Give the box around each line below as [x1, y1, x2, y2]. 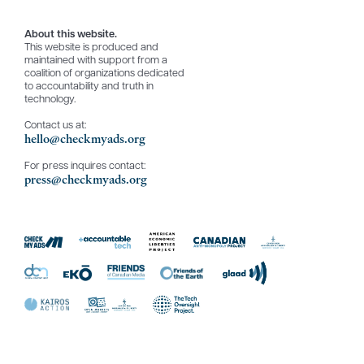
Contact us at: [24, 119, 86, 131]
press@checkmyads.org [24, 171, 147, 187]
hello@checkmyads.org [24, 131, 145, 146]
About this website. [24, 28, 126, 40]
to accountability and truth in [24, 80, 154, 92]
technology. [24, 93, 76, 105]
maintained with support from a [24, 54, 167, 66]
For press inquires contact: [24, 160, 145, 171]
